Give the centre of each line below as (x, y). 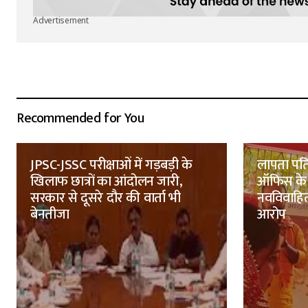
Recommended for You (80, 118)
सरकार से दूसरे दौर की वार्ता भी (106, 198)
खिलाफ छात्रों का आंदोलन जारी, (107, 181)
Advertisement (61, 21)
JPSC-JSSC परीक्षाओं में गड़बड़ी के (111, 165)
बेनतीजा (50, 214)
